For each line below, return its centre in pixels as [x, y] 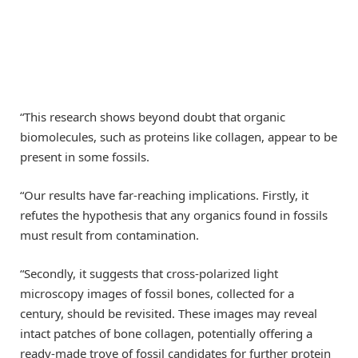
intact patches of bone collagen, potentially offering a [166, 334]
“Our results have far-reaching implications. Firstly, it [164, 195]
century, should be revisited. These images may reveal [169, 314]
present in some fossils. [85, 157]
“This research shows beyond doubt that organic [153, 117]
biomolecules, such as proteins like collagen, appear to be [179, 137]
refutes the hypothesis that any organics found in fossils [174, 215]
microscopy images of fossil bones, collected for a [157, 294]
